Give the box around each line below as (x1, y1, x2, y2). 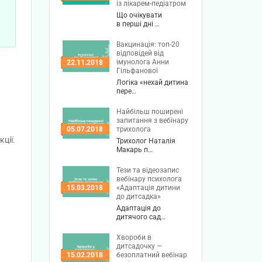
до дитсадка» (116, 192, 161, 201)
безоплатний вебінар (116, 251, 187, 259)
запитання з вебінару (116, 116, 188, 125)
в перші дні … (116, 20, 160, 29)
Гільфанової (116, 67, 158, 75)
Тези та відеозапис (116, 166, 179, 175)
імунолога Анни (116, 58, 169, 67)
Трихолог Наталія (116, 137, 175, 146)
